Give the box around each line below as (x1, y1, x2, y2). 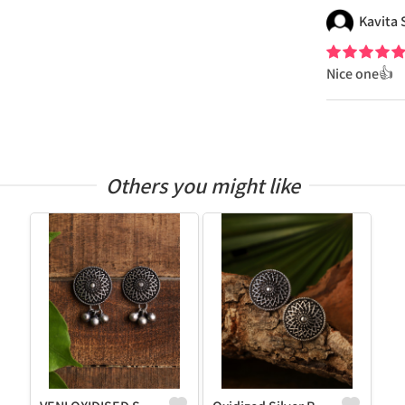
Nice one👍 (326, 64, 394, 83)
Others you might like (105, 171, 300, 200)
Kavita (359, 12, 399, 31)
